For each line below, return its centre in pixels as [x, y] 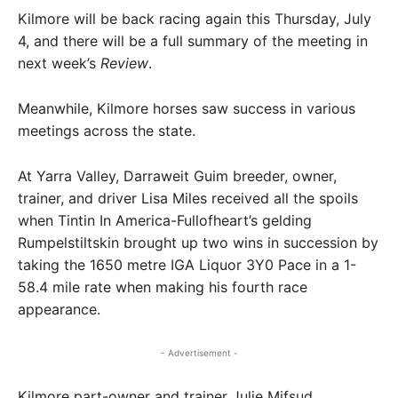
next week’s [59, 63]
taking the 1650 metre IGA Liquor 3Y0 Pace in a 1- [187, 265]
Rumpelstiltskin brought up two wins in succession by [198, 243]
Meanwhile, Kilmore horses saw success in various [187, 108]
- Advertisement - [199, 353]
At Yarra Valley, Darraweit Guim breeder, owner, [177, 176]
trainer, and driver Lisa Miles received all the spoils [188, 198]
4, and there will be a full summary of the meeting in [193, 41]
